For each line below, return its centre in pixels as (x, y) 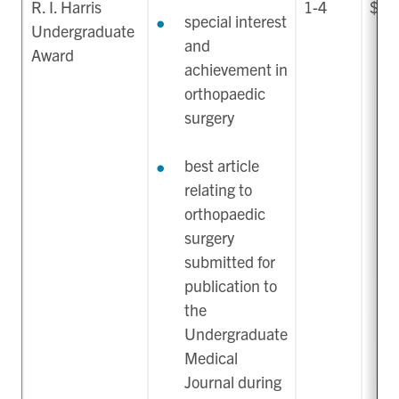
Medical (211, 358)
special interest (236, 21)
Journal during (233, 382)
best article (222, 166)
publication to (231, 286)
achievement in (236, 69)
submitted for (230, 262)
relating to (218, 190)
